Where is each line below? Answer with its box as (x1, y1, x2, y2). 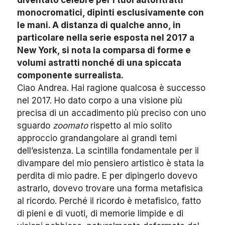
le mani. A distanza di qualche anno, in (17, 20, 181, 31)
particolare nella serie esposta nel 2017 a (17, 33, 194, 43)
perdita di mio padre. (17, 171, 102, 181)
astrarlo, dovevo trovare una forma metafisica (17, 183, 203, 194)
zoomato (53, 121, 88, 131)
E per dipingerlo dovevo (102, 171, 197, 181)
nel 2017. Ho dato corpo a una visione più (17, 95, 182, 106)
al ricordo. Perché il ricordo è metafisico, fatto (17, 196, 201, 206)
